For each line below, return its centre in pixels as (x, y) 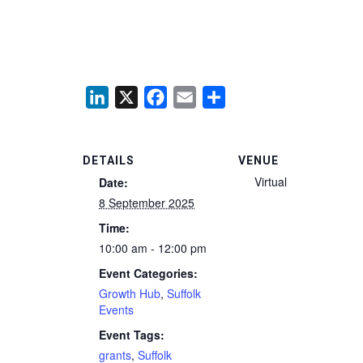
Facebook (195, 97)
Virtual (271, 182)
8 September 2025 (147, 203)
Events (116, 310)
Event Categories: (148, 273)
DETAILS (109, 161)
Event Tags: (132, 335)
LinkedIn (133, 97)
